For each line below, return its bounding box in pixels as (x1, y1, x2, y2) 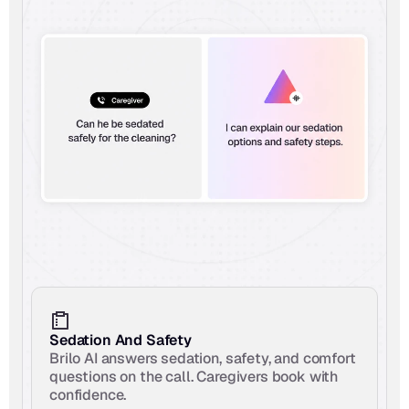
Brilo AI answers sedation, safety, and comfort (49, 349, 356, 368)
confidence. (49, 385, 127, 404)
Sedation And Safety (49, 330, 192, 350)
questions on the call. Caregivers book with (49, 367, 339, 386)
